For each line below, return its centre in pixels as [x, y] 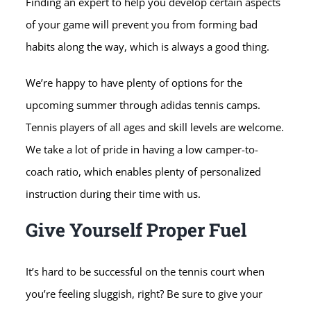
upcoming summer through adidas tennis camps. [143, 105]
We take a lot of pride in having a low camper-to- [142, 150]
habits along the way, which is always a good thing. [148, 47]
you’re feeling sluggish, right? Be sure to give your [144, 294]
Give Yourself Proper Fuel [136, 230]
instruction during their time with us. [114, 194]
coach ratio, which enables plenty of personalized [144, 172]
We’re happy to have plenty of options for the [134, 83]
